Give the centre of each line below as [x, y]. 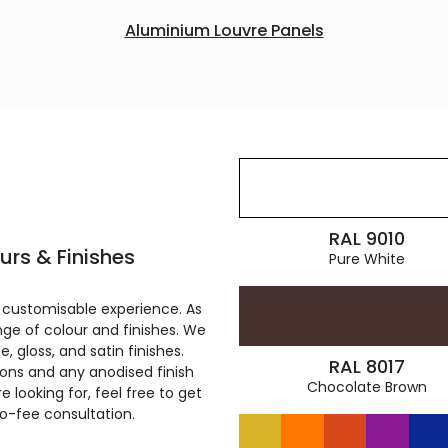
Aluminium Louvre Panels [224, 30]
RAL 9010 [366, 238]
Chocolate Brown [366, 387]
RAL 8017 [366, 366]
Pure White [366, 259]
